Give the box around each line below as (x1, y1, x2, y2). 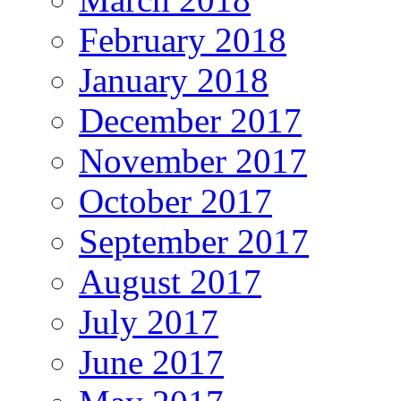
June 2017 (79, 342, 224, 381)
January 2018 (79, 60, 269, 99)
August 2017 (79, 261, 261, 301)
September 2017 (79, 221, 309, 260)
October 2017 (79, 181, 272, 220)
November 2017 (79, 141, 307, 180)
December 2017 (79, 100, 302, 140)
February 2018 (79, 20, 286, 59)
